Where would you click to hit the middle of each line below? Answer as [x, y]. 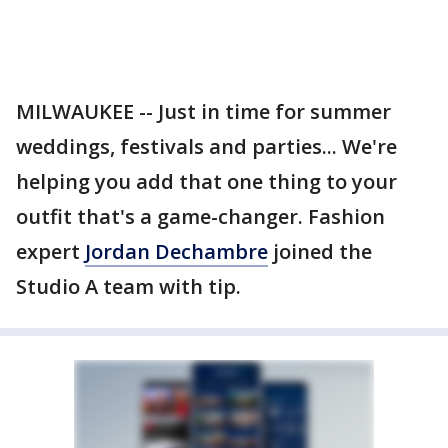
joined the [320, 251]
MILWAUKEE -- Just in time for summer [203, 111]
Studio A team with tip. [128, 286]
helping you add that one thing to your [206, 181]
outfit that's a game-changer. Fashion [200, 216]
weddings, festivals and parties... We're [206, 146]
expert [50, 251]
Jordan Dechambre [176, 251]
